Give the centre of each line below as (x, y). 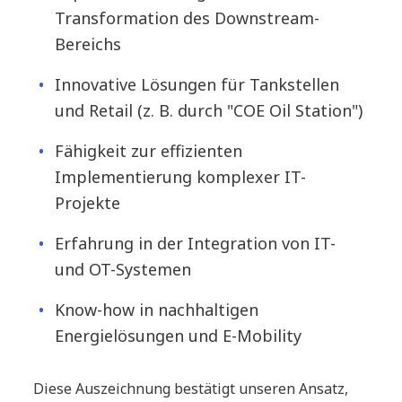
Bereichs (88, 44)
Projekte (88, 203)
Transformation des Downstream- (188, 18)
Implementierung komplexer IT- (181, 177)
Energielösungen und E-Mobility (179, 336)
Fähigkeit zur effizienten (149, 151)
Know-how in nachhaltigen (157, 310)
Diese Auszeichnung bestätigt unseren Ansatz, (191, 389)
